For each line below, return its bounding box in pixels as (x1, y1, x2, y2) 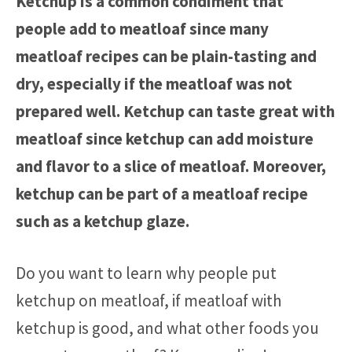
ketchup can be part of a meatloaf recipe (16, 182, 308, 204)
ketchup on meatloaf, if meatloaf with (16, 290, 282, 312)
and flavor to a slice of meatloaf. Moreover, (16, 155, 326, 177)
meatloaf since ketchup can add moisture (16, 127, 313, 149)
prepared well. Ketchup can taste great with (16, 100, 335, 122)
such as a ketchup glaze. (16, 210, 189, 232)
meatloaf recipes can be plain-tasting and (16, 45, 317, 67)
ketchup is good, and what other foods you (16, 317, 319, 339)
